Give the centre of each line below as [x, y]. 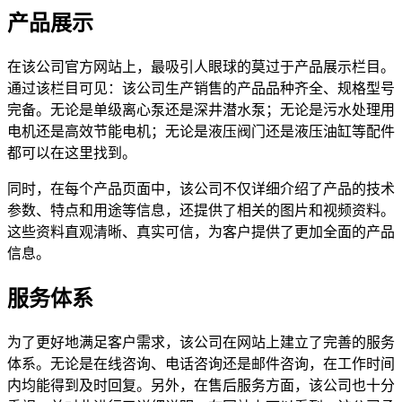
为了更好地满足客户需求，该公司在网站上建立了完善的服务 [201, 343]
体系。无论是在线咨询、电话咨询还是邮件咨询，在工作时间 [201, 364]
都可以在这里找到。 [72, 153]
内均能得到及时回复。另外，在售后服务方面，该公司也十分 [201, 386]
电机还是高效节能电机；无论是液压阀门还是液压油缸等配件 [201, 132]
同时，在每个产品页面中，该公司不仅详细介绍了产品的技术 [201, 189]
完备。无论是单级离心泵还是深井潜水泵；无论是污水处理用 [201, 110]
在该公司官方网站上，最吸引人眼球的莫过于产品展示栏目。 [201, 67]
